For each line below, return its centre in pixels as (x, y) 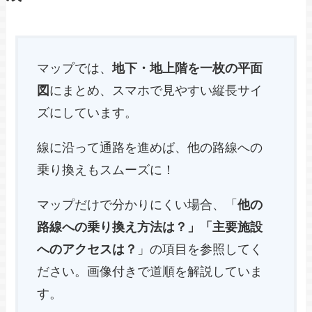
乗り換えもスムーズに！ (106, 170)
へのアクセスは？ (87, 249)
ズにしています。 (87, 112)
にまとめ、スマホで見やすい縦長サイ (156, 90)
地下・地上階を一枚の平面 (188, 68)
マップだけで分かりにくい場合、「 (138, 204)
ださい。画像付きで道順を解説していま (150, 271)
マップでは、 (75, 68)
